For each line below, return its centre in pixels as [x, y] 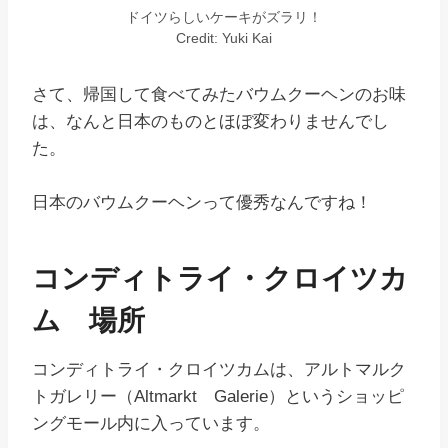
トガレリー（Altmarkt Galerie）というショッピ [218, 397]
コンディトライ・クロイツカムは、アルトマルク [219, 370]
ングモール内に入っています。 [151, 424]
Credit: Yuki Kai [224, 39]
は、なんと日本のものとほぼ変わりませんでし [210, 122]
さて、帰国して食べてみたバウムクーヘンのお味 [219, 95]
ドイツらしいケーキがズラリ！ [224, 18]
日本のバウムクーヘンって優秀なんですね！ [202, 203]
